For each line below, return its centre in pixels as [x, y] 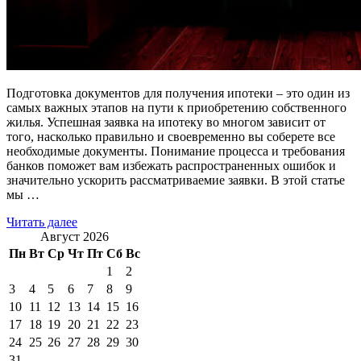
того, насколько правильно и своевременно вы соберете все [171, 137]
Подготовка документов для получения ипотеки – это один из [178, 93]
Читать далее [42, 222]
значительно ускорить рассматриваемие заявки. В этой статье [176, 180]
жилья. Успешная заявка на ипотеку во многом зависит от [166, 122]
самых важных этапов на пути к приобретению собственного [176, 108]
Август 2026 [75, 237]
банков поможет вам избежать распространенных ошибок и [171, 166]
